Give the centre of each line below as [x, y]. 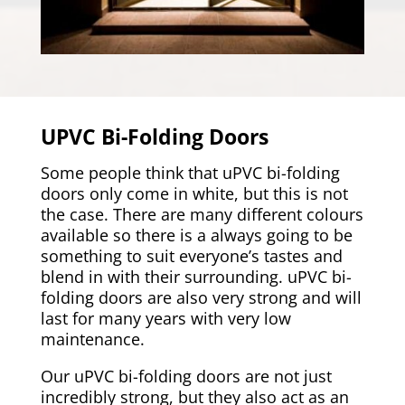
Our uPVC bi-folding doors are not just [186, 376]
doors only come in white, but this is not [194, 193]
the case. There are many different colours [202, 214]
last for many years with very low [165, 318]
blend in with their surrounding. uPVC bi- [196, 276]
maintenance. [92, 339]
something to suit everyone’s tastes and [191, 255]
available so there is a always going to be [196, 235]
